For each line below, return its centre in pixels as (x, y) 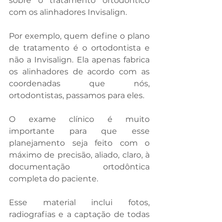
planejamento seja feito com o (79, 143)
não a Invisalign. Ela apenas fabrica (79, 59)
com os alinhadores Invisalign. (68, 12)
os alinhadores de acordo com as (79, 71)
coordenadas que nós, (79, 83)
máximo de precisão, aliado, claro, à (79, 155)
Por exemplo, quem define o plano (79, 36)
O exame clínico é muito (79, 119)
